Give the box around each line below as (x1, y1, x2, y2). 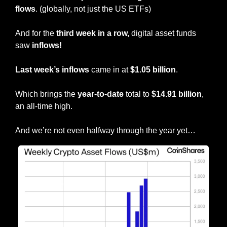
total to (124, 89, 152, 98)
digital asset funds (131, 28, 196, 37)
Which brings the (15, 89, 78, 98)
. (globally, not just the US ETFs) (35, 4, 151, 13)
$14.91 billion (152, 89, 202, 98)
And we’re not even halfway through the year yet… (15, 126, 196, 135)
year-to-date (78, 89, 124, 98)
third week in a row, (54, 28, 131, 37)
